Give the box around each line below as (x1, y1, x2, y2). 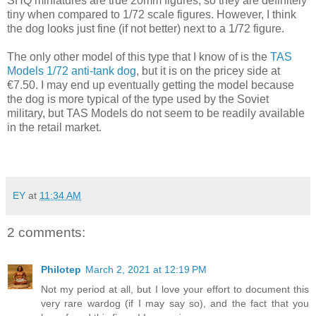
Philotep (41, 263, 81, 275)
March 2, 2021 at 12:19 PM (85, 263, 207, 275)
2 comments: (7, 225, 85, 241)
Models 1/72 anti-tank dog (7, 65, 136, 78)
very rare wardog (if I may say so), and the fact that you (41, 297, 309, 309)
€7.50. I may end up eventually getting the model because (7, 79, 294, 92)
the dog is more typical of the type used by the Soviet (7, 93, 269, 106)
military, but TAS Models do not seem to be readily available (7, 107, 305, 120)
